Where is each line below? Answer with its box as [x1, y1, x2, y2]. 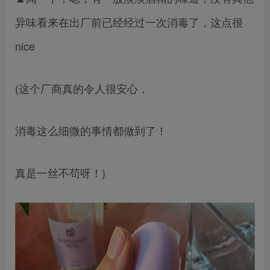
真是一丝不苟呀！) [15, 164, 105, 180]
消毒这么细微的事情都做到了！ [15, 122, 167, 138]
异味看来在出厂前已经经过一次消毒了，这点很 [15, 13, 243, 30]
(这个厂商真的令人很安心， [15, 80, 149, 96]
